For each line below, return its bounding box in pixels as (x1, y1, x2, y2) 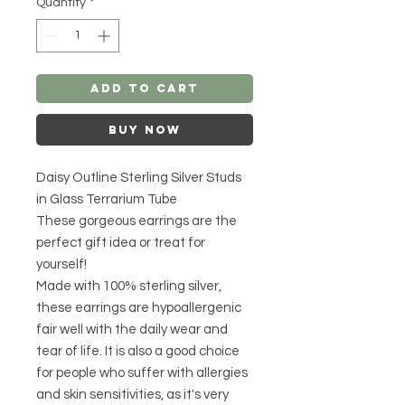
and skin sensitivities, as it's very (36, 387, 229, 401)
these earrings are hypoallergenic (36, 300, 241, 315)
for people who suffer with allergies (36, 365, 248, 380)
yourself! (36, 257, 87, 271)
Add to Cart (90, 80, 199, 95)
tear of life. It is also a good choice (36, 344, 240, 358)
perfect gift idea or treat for (36, 235, 205, 250)
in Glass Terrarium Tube (36, 192, 177, 206)
